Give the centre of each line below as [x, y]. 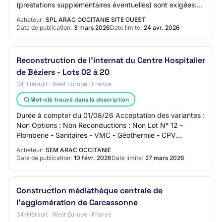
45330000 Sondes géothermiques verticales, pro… [99, 145]
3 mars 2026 [92, 28]
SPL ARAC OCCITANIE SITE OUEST [96, 20]
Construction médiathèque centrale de [89, 191]
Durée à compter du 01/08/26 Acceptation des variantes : [111, 115]
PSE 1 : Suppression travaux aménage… [81, 15]
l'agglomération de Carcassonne [77, 202]
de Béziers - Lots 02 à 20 [63, 72]
